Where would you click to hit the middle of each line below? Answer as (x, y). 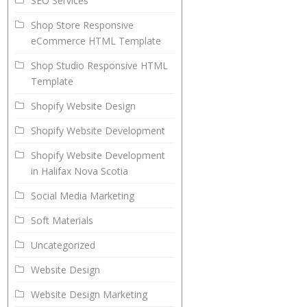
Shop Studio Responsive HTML (100, 66)
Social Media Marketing (83, 196)
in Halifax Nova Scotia (80, 171)
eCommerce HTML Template (96, 41)
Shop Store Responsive (83, 25)
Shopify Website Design (84, 106)
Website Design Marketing (89, 295)
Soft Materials (62, 221)
